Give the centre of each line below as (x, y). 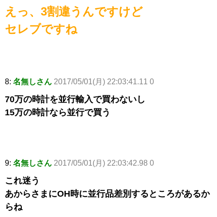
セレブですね (41, 29)
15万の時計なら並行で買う (58, 113)
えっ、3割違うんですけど (74, 12)
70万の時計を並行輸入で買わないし (75, 100)
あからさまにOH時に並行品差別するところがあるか (107, 194)
